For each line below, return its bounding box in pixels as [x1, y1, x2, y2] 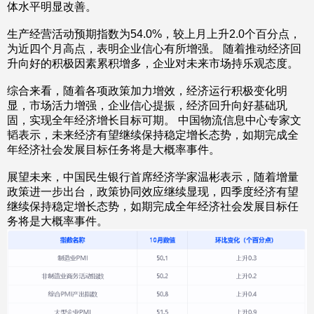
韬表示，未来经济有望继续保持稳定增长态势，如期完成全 [7, 129, 299, 141]
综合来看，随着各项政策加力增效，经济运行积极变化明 [7, 85, 287, 97]
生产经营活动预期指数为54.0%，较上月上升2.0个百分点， [7, 28, 301, 40]
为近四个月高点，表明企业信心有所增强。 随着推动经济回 [7, 43, 301, 55]
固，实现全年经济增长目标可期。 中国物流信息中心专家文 [7, 114, 301, 126]
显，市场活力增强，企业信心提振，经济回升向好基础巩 [7, 100, 287, 111]
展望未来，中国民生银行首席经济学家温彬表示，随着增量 [7, 171, 299, 183]
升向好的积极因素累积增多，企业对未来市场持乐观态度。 [7, 57, 299, 69]
